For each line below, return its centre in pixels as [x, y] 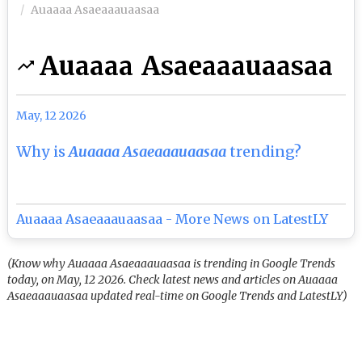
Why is [43, 152]
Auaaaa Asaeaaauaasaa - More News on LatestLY [173, 219]
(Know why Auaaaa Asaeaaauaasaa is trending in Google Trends [172, 263]
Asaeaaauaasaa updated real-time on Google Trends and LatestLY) [178, 296]
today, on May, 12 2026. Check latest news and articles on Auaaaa [173, 280]
